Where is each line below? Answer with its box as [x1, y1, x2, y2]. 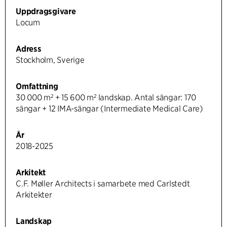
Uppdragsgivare [16, 7, 76, 17]
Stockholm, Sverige [16, 55, 85, 65]
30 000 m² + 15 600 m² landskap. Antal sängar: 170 [16, 93, 197, 103]
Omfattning [16, 82, 58, 92]
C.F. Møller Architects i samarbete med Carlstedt [16, 179, 190, 189]
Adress [16, 44, 42, 54]
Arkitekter [16, 190, 52, 200]
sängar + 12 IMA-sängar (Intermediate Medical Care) [16, 104, 203, 114]
